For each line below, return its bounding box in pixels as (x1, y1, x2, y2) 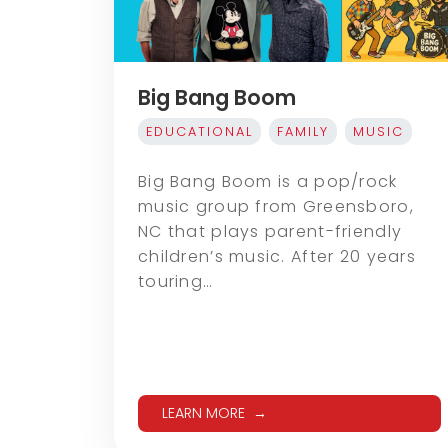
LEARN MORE (162, 403, 245, 424)
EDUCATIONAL (146, 123, 253, 141)
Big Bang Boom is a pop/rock (138, 170, 398, 194)
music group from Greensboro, (138, 195, 414, 219)
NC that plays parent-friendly (138, 220, 403, 244)
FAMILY (277, 123, 329, 141)
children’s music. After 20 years (138, 245, 416, 269)
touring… (138, 270, 214, 294)
